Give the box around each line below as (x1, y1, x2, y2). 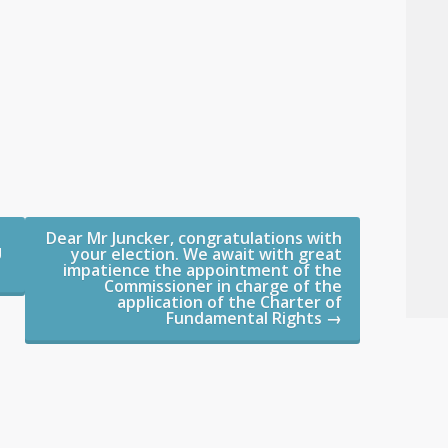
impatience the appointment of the (63, 259, 343, 282)
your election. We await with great (71, 243, 343, 266)
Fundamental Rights (166, 307, 327, 330)
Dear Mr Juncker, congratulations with (46, 227, 343, 250)
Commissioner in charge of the (104, 275, 343, 298)
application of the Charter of (117, 291, 343, 314)
